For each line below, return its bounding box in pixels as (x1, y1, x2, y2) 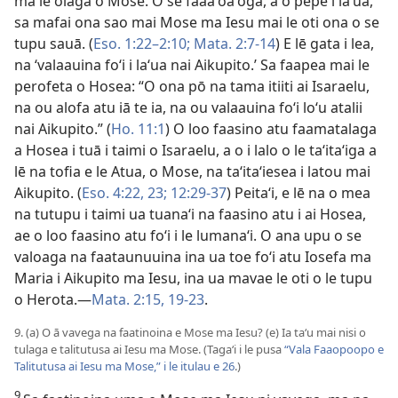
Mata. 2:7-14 (190, 34, 275, 53)
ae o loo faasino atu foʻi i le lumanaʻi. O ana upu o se (14, 226, 362, 245)
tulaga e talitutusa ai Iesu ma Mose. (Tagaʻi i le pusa (14, 341, 284, 357)
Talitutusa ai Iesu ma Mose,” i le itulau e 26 (14, 358, 235, 374)
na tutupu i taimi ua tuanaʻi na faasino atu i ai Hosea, (14, 204, 366, 224)
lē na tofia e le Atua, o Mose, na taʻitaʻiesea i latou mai (14, 162, 370, 181)
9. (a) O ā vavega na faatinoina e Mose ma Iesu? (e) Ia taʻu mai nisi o (14, 324, 366, 340)
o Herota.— (14, 290, 92, 309)
